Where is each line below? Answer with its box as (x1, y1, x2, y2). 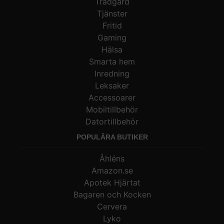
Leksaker (95, 80, 129, 90)
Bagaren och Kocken (73, 189, 151, 199)
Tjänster (96, 8, 127, 18)
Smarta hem (89, 56, 135, 66)
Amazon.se (91, 165, 133, 175)
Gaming (97, 32, 126, 42)
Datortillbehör (85, 116, 138, 126)
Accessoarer (88, 92, 135, 102)
